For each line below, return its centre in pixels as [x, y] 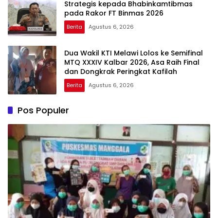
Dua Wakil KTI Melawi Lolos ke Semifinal [134, 53]
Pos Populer [43, 110]
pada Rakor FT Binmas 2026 [114, 13]
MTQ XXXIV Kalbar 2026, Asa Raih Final [132, 62]
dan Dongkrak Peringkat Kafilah [121, 71]
